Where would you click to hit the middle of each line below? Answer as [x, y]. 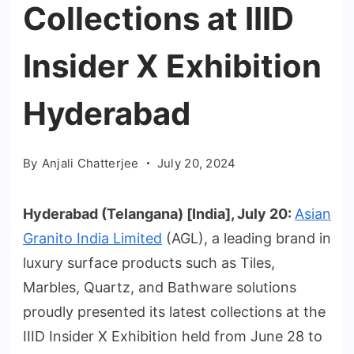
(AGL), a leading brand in [247, 238]
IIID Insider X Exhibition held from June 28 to [173, 336]
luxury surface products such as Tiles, [149, 262]
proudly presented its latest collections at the [174, 311]
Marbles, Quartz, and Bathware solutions [160, 287]
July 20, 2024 [196, 163]
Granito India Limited [92, 238]
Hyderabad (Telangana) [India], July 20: [159, 213]
